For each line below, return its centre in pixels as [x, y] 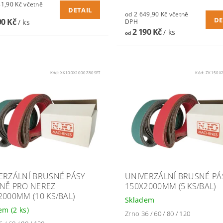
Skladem [140, 200]
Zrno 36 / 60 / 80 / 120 [158, 214]
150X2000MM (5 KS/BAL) [170, 186]
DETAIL [80, 10]
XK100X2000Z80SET [80, 73]
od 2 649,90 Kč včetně [147, 14]
